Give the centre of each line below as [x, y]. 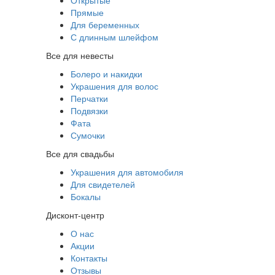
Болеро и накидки [106, 74]
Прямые [87, 12]
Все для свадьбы [80, 153]
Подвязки [89, 110]
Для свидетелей [103, 184]
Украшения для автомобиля [127, 172]
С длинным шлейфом [114, 37]
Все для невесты [79, 55]
